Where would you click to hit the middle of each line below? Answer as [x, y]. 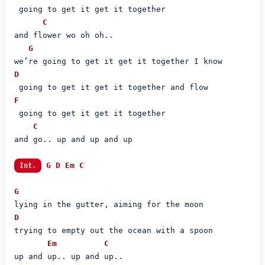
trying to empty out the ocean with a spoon [113, 230]
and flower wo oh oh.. [64, 35]
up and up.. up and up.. [68, 256]
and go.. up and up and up [73, 139]
